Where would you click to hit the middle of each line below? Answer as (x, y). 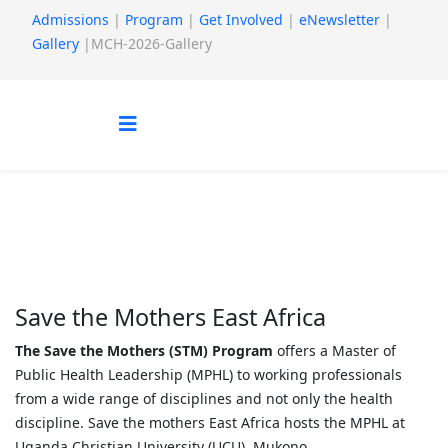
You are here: (72, 245)
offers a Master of (336, 350)
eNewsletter (339, 19)
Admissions (70, 19)
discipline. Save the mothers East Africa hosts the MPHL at (210, 422)
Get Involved (241, 19)
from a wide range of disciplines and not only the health (204, 398)
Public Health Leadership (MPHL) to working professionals (208, 374)
